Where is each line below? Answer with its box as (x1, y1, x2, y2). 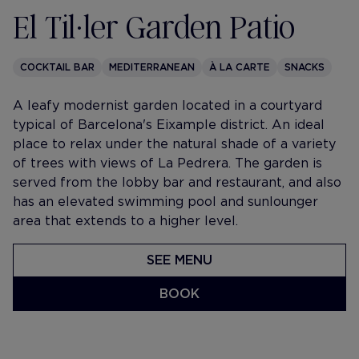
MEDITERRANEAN (109, 61, 195, 73)
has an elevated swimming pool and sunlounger (13, 194, 318, 209)
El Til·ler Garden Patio (13, 6, 295, 46)
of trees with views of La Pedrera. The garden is (13, 155, 322, 171)
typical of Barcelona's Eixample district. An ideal (13, 117, 325, 132)
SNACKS (284, 61, 325, 73)
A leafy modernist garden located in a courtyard (13, 98, 322, 113)
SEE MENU (147, 252, 212, 268)
